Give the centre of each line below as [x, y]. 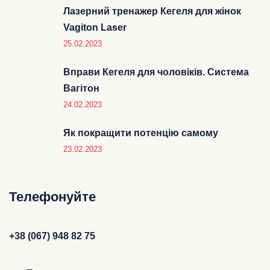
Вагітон [81, 88]
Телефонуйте [52, 196]
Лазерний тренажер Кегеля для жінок [152, 11]
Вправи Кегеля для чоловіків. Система [156, 72]
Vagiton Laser [95, 27]
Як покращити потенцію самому [141, 133]
